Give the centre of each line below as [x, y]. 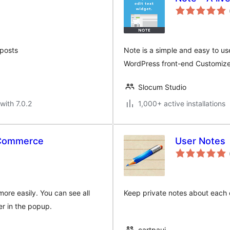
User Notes [200, 141]
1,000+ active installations [182, 103]
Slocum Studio [162, 87]
